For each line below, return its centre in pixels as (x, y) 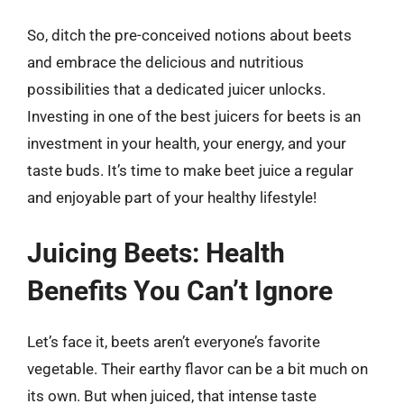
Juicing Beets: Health (156, 252)
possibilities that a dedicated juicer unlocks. (176, 89)
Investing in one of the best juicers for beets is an (194, 116)
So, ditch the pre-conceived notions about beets (189, 35)
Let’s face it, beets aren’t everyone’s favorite (174, 341)
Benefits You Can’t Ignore (180, 290)
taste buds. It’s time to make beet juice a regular (190, 170)
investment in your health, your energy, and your (187, 143)
